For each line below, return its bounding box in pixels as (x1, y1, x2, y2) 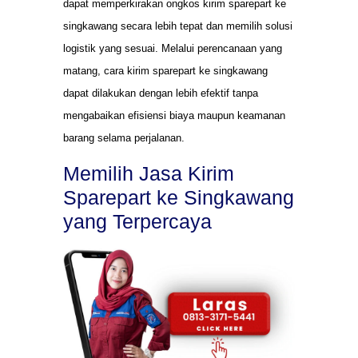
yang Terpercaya (63, 209, 212, 233)
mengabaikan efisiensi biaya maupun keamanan (63, 109, 285, 122)
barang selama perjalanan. (63, 132, 185, 145)
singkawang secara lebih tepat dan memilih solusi (63, 20, 292, 33)
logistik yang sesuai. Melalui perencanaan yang (63, 42, 282, 55)
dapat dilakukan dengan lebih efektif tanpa (63, 87, 258, 100)
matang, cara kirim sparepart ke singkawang (63, 65, 268, 78)
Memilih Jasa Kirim (63, 161, 234, 185)
